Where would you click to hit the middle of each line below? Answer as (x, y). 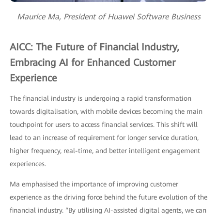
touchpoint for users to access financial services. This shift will (104, 125)
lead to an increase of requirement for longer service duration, (104, 138)
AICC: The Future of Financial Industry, (94, 47)
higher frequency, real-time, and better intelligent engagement (105, 151)
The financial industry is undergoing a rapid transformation (101, 99)
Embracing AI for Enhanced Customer (93, 63)
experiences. (28, 164)
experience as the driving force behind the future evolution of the (108, 197)
